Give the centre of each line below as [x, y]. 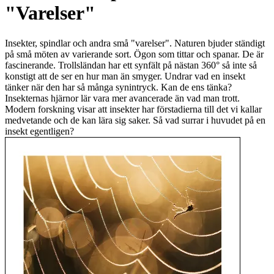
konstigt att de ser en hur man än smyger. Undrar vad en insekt [125, 76]
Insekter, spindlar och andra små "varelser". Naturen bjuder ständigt [135, 43]
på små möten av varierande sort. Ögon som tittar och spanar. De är [134, 54]
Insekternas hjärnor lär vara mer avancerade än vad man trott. [122, 98]
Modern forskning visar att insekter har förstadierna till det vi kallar [133, 109]
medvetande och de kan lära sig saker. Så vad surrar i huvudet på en [135, 120]
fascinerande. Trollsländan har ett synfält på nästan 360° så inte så [131, 65]
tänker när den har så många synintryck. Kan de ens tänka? [118, 87]
